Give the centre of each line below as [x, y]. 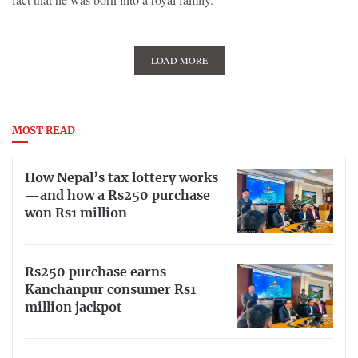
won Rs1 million [76, 214]
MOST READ [44, 131]
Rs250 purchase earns [95, 273]
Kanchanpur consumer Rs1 [110, 290]
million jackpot [74, 308]
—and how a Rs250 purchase [117, 196]
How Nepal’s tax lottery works [121, 179]
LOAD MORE [179, 60]
